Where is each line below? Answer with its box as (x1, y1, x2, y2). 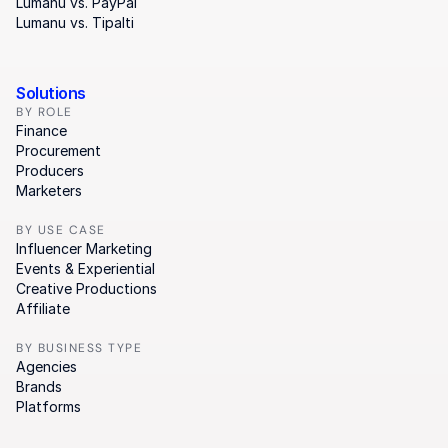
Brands (16, 378, 62, 395)
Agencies (16, 358, 77, 375)
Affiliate (16, 300, 70, 317)
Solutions (16, 83, 86, 103)
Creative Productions (16, 280, 157, 297)
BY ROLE (16, 104, 73, 120)
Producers (16, 162, 84, 179)
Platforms (16, 398, 81, 415)
